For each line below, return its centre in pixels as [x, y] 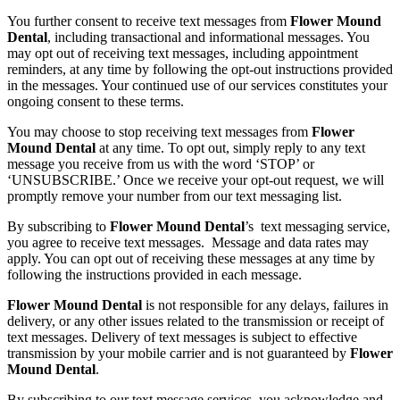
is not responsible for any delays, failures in [267, 304]
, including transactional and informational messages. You [208, 37]
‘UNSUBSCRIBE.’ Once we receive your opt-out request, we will [196, 179]
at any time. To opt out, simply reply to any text [232, 147]
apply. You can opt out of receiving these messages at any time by [191, 258]
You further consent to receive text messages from [149, 21]
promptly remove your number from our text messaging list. [176, 196]
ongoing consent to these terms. [96, 101]
